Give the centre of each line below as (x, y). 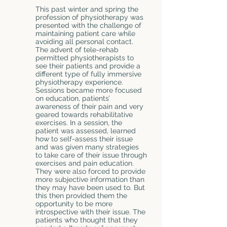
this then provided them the (81, 196)
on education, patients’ (73, 98)
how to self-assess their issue (84, 139)
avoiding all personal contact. (84, 42)
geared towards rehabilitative (84, 115)
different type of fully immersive (88, 74)
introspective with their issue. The (90, 212)
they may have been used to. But (90, 187)
